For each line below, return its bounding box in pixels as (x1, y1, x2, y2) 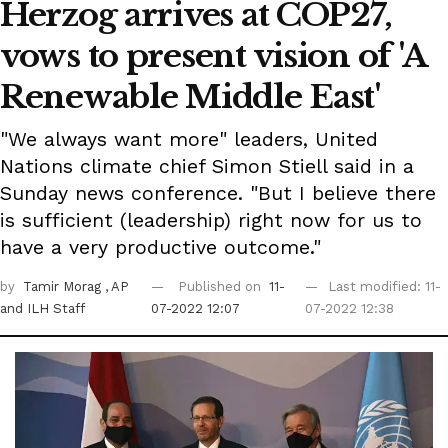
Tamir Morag (23, 279, 105, 295)
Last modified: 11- (328, 279, 442, 295)
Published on (178, 279, 266, 295)
